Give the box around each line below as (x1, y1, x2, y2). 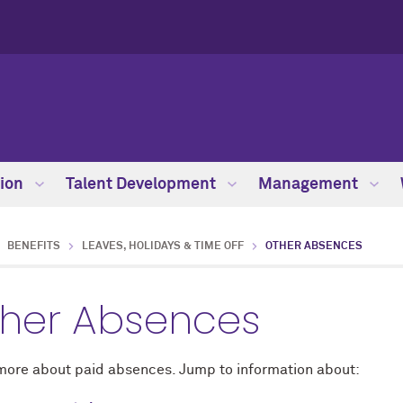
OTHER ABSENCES (265, 241, 363, 252)
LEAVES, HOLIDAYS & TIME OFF (82, 241, 244, 252)
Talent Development (66, 176, 219, 193)
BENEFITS (7, 241, 60, 252)
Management (258, 176, 362, 193)
